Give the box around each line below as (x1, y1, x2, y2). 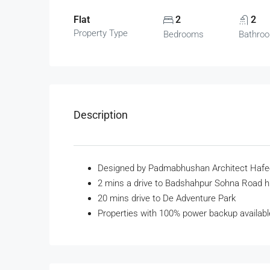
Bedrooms (163, 29, 204, 40)
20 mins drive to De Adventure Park (98, 193, 236, 204)
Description (74, 108, 128, 121)
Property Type (74, 28, 128, 39)
